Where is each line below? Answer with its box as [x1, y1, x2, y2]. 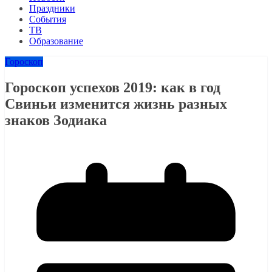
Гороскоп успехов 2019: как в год [5, 79, 220, 95]
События [29, 14, 66, 24]
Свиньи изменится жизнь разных [5, 95, 227, 112]
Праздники [29, 3, 75, 13]
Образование [29, 36, 83, 46]
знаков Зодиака [5, 112, 107, 128]
